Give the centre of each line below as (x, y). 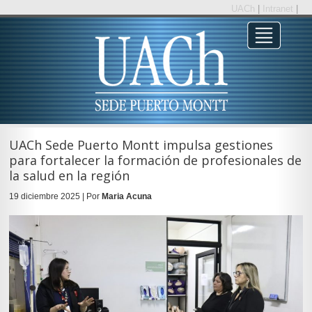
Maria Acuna (126, 196)
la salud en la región (69, 175)
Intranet (279, 9)
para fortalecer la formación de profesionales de (155, 160)
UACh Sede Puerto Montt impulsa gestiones (141, 145)
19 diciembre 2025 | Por (55, 196)
